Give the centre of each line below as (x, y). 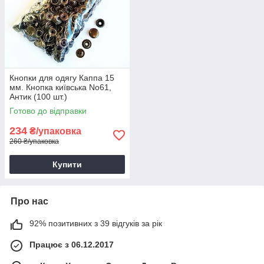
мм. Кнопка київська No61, (60, 88)
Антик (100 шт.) (38, 97)
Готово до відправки (48, 111)
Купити (67, 165)
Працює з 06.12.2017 (72, 245)
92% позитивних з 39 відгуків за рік (96, 224)
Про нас (29, 202)
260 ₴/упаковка (34, 142)
